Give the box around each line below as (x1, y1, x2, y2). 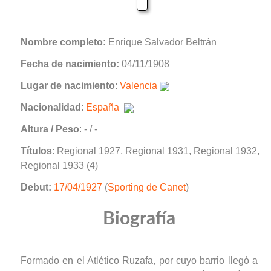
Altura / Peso (21, 123, 79, 134)
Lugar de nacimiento (21, 80, 115, 91)
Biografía (103, 209, 175, 228)
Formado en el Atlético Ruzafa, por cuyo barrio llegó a (21, 255, 258, 266)
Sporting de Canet (108, 181, 186, 192)
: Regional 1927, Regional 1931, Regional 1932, (52, 145, 260, 156)
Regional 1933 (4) (21, 160, 98, 171)
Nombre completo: (21, 36, 106, 47)
